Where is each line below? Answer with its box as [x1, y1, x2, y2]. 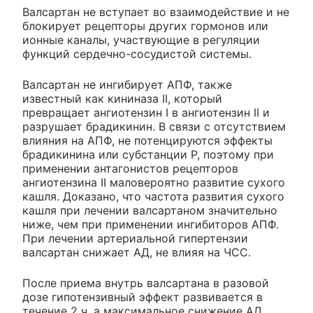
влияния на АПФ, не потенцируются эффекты [22, 133, 272, 148]
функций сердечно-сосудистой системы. [22, 47, 252, 61]
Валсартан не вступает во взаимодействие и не [22, 5, 289, 20]
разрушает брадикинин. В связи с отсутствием [22, 119, 286, 134]
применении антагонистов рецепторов [22, 161, 238, 176]
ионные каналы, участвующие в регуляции [22, 33, 260, 48]
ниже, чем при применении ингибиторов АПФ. [22, 217, 279, 232]
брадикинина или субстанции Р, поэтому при [22, 147, 274, 162]
